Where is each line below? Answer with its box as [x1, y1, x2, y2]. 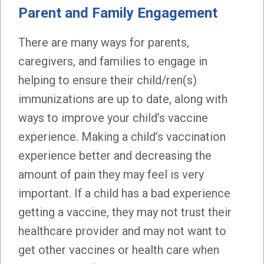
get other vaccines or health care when [18, 242, 219, 257]
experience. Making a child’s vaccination [18, 129, 226, 144]
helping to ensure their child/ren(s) [18, 72, 197, 87]
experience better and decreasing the [18, 148, 212, 163]
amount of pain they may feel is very [18, 167, 204, 181]
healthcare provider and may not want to [18, 223, 226, 238]
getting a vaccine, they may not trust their [18, 204, 232, 219]
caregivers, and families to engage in [18, 54, 207, 68]
